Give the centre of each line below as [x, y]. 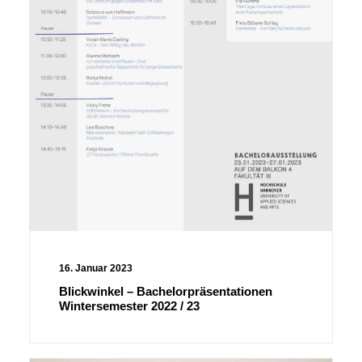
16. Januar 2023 [96, 269]
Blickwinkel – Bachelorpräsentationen [166, 292]
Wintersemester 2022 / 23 [129, 306]
